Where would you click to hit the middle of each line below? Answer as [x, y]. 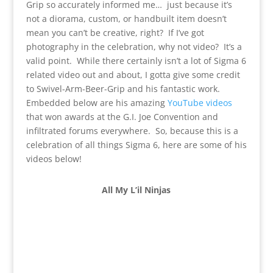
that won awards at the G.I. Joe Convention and [122, 116]
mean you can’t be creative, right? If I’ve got [115, 32]
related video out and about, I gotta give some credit [133, 74]
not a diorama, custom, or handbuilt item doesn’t [126, 18]
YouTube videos [200, 102]
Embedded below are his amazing [97, 102]
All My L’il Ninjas [136, 190]
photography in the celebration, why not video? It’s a [134, 46]
